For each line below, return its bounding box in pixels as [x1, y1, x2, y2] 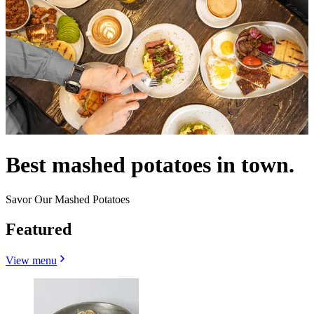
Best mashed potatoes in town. [6, 152, 294, 178]
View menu [6, 254, 57, 266]
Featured [6, 219, 71, 238]
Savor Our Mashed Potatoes [6, 193, 130, 205]
